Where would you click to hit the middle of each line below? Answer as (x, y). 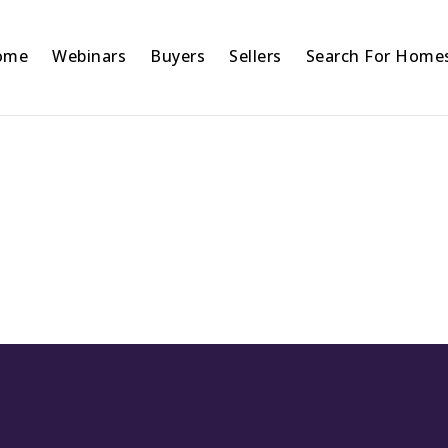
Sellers (255, 55)
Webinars (89, 55)
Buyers (178, 55)
